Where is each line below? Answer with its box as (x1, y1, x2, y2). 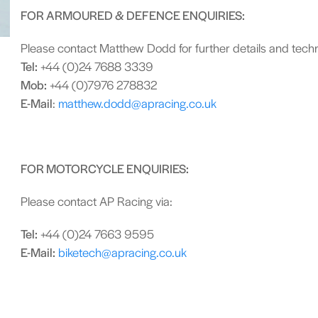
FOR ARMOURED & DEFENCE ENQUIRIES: (20, 6, 245, 23)
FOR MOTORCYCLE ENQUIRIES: (20, 160, 189, 177)
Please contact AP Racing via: (20, 192, 172, 209)
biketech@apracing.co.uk (57, 243, 187, 261)
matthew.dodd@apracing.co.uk (57, 94, 216, 111)
